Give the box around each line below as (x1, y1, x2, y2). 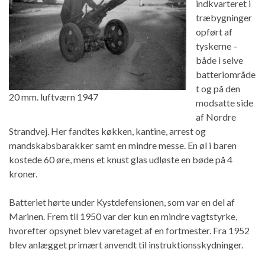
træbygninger (196, 11, 252, 23)
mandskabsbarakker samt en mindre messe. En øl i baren (9, 139, 237, 151)
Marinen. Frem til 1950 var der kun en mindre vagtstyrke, (9, 210, 237, 222)
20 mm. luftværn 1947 (9, 91, 98, 102)
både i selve (196, 54, 243, 66)
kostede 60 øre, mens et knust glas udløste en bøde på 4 (9, 153, 232, 165)
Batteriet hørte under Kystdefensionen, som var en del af (9, 196, 235, 208)
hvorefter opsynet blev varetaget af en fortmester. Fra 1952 (9, 224, 250, 236)
